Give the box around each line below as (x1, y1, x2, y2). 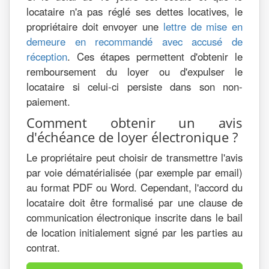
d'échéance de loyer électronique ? (26, 128, 238, 146)
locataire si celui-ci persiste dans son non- (26, 79, 243, 94)
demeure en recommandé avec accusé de (26, 34, 243, 49)
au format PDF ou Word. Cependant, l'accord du (26, 180, 243, 195)
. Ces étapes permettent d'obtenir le (67, 49, 243, 64)
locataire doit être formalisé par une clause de (26, 195, 243, 210)
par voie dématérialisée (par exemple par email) (26, 165, 243, 180)
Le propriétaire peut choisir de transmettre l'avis (26, 150, 243, 165)
